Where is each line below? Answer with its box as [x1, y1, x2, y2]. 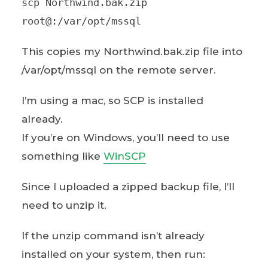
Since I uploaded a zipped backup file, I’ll [21, 180, 234, 193]
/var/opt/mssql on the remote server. [21, 63, 216, 76]
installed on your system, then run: [21, 248, 205, 260]
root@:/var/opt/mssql [21, 14, 141, 27]
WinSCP [103, 150, 146, 162]
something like [21, 150, 103, 162]
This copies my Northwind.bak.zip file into [21, 45, 242, 57]
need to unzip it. [21, 199, 106, 211]
